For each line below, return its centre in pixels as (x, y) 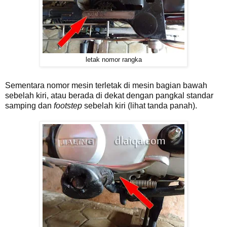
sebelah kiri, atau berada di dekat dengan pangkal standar (109, 96)
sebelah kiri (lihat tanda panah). (140, 106)
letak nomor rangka (113, 60)
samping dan (29, 106)
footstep (68, 106)
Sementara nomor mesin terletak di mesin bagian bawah (106, 86)
